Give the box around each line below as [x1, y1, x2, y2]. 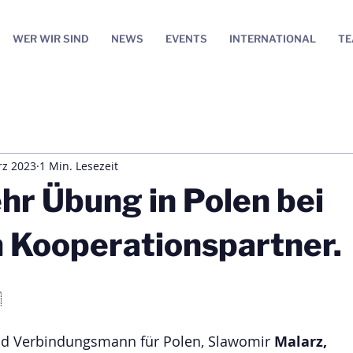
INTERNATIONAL [229, 32, 316, 45]
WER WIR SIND [13, 32, 89, 45]
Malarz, [274, 331, 331, 351]
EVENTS [165, 32, 207, 45]
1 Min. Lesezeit [39, 158, 118, 174]
